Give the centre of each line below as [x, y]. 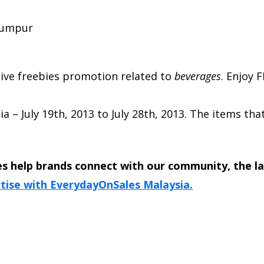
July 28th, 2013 [148, 113]
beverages [198, 76]
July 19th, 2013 [58, 113]
